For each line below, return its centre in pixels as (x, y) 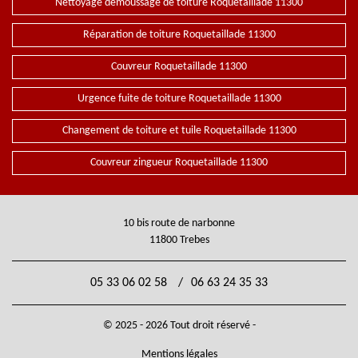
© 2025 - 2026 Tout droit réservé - (179, 326)
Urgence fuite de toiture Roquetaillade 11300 (179, 99)
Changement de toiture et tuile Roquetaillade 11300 (179, 131)
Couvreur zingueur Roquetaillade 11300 (179, 163)
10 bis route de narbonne (179, 223)
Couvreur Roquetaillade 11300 (179, 67)
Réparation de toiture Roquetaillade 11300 (179, 35)
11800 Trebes (179, 240)
